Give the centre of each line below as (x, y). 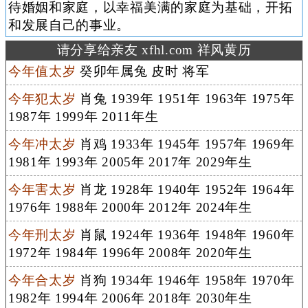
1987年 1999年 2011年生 (83, 116)
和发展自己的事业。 (69, 25)
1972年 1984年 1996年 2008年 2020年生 (130, 252)
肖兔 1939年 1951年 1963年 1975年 (185, 98)
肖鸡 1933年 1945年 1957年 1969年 (185, 144)
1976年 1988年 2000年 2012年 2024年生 (130, 207)
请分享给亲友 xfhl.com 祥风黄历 (154, 49)
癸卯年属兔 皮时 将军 (143, 71)
